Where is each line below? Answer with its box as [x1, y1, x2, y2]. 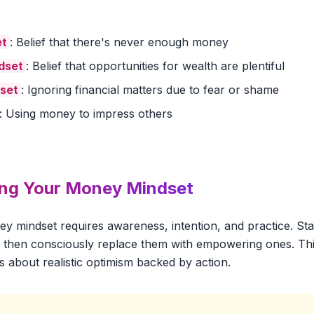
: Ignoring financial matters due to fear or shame [21, 83, 279, 97]
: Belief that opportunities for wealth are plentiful [26, 59, 285, 73]
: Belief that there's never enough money [10, 35, 228, 49]
